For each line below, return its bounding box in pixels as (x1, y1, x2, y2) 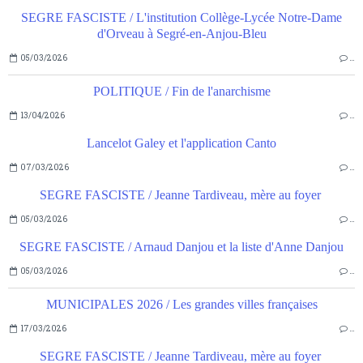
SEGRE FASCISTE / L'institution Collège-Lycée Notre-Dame (21, 11, 342, 25)
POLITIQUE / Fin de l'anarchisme (92, 84, 271, 99)
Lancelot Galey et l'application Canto (87, 136, 276, 151)
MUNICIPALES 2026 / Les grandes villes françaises (45, 297, 318, 312)
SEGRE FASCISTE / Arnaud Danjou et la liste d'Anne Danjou (19, 240, 344, 254)
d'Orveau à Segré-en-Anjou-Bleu (96, 27, 267, 41)
